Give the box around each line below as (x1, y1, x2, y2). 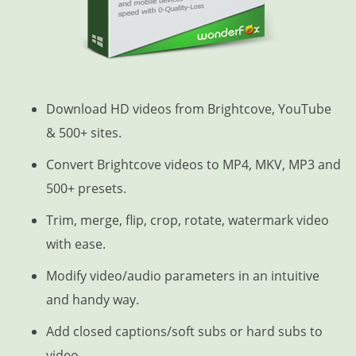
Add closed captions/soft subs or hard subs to (45, 323, 323, 340)
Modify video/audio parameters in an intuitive (45, 267, 319, 284)
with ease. (45, 235, 106, 253)
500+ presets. (45, 180, 126, 197)
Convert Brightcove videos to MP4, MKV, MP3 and (45, 156, 341, 173)
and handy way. (45, 291, 139, 308)
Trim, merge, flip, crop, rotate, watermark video (45, 211, 329, 229)
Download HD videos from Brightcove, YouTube (45, 100, 331, 118)
